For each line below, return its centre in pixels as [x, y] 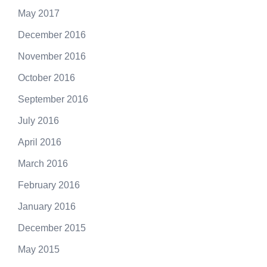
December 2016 [52, 35]
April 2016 [40, 142]
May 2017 [39, 13]
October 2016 [46, 77]
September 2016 [53, 99]
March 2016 [43, 163]
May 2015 [39, 249]
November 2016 [52, 56]
